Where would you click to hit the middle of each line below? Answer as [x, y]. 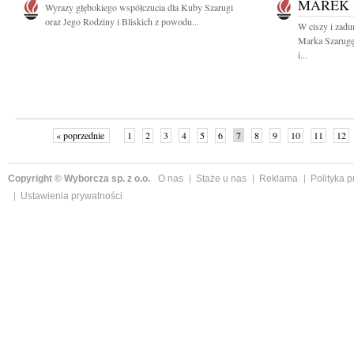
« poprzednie [81, 135]
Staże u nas [221, 179]
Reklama [279, 179]
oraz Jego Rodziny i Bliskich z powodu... [122, 21]
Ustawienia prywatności [72, 196]
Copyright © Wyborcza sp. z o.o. [79, 179]
